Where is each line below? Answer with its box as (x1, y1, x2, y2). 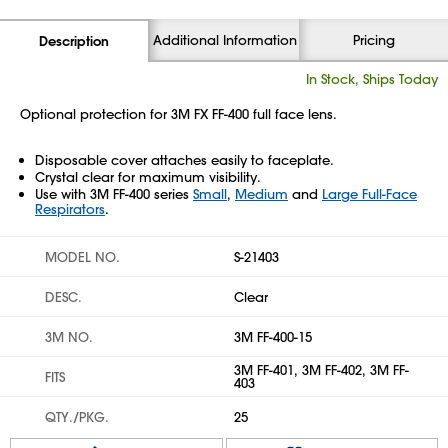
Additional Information (152, 31, 297, 48)
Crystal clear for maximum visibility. (35, 168, 261, 185)
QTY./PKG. (45, 408, 109, 425)
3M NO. (45, 328, 93, 345)
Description (39, 32, 109, 50)
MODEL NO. (45, 248, 120, 265)
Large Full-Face (322, 185, 417, 202)
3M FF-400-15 (234, 328, 312, 345)
